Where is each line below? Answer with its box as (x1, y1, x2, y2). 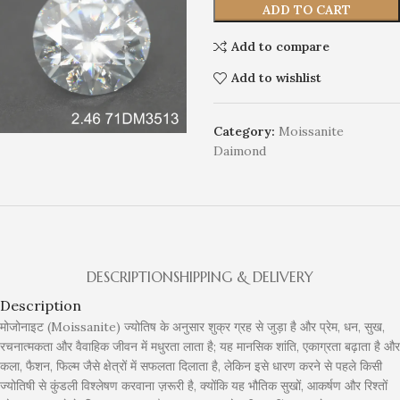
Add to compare (230, 38, 329, 55)
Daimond (212, 142, 266, 159)
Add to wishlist (230, 70, 321, 87)
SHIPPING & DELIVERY (173, 267, 313, 286)
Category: (212, 122, 275, 139)
